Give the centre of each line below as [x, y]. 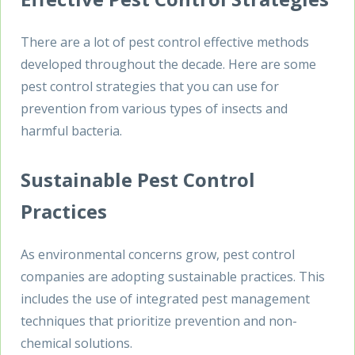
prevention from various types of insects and [154, 108]
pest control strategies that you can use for [150, 86]
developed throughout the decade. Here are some [168, 64]
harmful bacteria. [71, 130]
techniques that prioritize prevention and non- [159, 321]
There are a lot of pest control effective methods [165, 42]
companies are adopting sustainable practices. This [173, 276]
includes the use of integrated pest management [165, 298]
